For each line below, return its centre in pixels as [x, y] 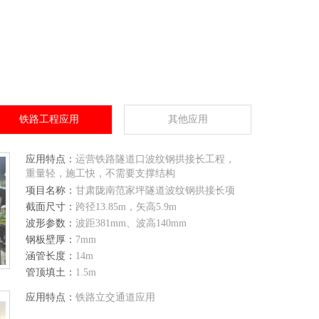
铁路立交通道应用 [116, 297]
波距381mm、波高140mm [131, 223]
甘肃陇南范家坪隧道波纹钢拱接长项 [156, 190]
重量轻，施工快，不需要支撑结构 [101, 173]
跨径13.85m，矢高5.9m [126, 207]
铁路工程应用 [49, 119]
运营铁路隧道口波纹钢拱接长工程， [156, 159]
